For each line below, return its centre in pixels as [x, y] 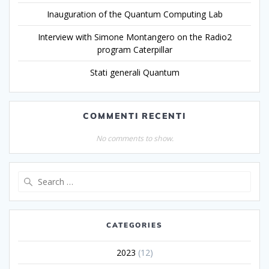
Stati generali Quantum [134, 73]
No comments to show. [134, 139]
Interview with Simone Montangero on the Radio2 [134, 37]
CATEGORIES [134, 225]
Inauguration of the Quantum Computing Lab [134, 14]
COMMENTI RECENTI [134, 116]
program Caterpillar [134, 50]
